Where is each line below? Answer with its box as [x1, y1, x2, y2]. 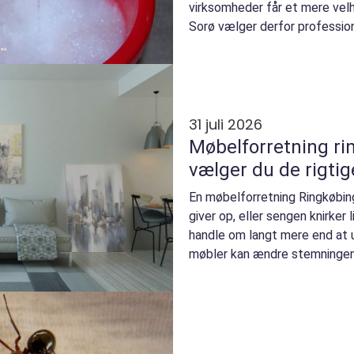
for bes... [189, 37, 236, 53]
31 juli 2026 [189, 114, 262, 134]
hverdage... [189, 265, 247, 281]
